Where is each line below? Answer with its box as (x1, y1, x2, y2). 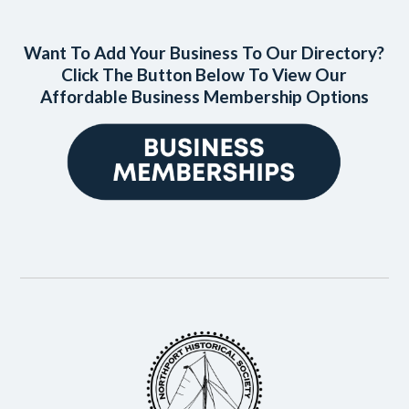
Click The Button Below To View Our (61, 63, 348, 85)
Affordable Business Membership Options (39, 85, 369, 107)
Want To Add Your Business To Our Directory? (24, 41, 385, 63)
